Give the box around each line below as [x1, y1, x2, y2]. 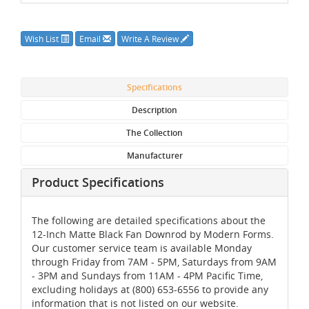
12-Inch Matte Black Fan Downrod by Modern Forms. [32, 227, 274, 241]
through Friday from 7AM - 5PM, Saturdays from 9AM [32, 255, 277, 268]
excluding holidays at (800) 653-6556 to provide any [32, 282, 268, 296]
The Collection [126, 126, 183, 139]
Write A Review [121, 32, 181, 44]
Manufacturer [126, 149, 183, 161]
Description [132, 103, 177, 116]
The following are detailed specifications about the [32, 213, 266, 227]
